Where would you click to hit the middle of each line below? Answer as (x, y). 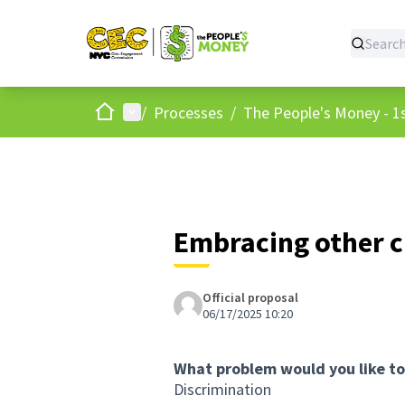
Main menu (159, 111)
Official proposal (250, 297)
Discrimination (222, 389)
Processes (188, 112)
